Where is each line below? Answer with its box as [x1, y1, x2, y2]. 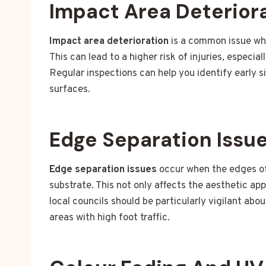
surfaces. [49, 83, 90, 97]
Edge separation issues [49, 163, 157, 177]
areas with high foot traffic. [49, 211, 170, 225]
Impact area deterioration [49, 35, 169, 49]
